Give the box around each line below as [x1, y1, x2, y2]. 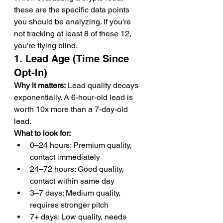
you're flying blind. [14, 41, 78, 50]
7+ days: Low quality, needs [30, 212, 128, 222]
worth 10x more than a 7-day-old [14, 105, 130, 114]
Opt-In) [14, 67, 47, 79]
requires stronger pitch [30, 200, 109, 210]
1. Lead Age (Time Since [14, 53, 132, 65]
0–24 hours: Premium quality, [30, 140, 133, 150]
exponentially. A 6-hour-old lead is [14, 93, 135, 102]
